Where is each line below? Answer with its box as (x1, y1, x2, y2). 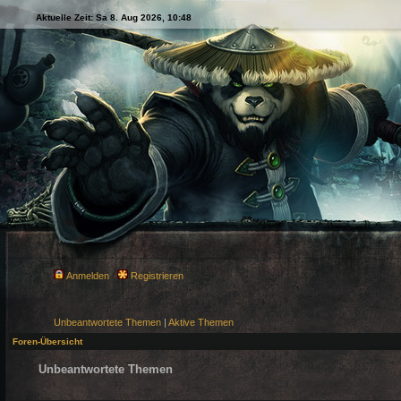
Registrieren (128, 270, 183, 281)
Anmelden (64, 270, 109, 281)
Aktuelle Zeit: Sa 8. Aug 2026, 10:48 (36, 13, 192, 22)
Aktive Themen (168, 317, 234, 328)
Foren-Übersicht (13, 337, 82, 346)
